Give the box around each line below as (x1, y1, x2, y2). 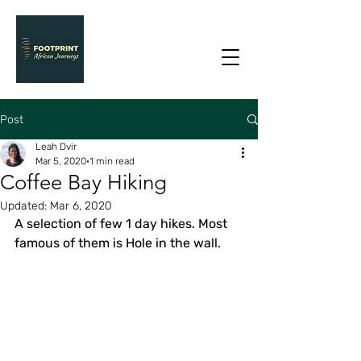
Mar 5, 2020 (35, 156, 86, 167)
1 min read (89, 156, 135, 167)
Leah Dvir (35, 141, 77, 152)
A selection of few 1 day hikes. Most (15, 216, 230, 231)
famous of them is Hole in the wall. (15, 235, 221, 251)
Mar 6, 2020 (50, 199, 112, 213)
